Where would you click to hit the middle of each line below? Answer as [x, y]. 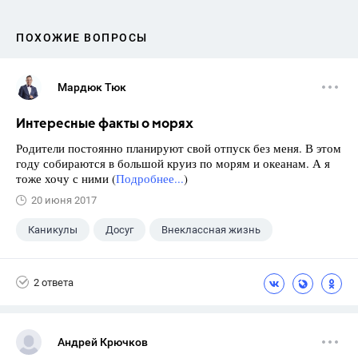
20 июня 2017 [64, 200]
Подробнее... [150, 178]
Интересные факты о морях [105, 124]
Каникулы [53, 230]
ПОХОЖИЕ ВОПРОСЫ [82, 38]
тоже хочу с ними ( [66, 178]
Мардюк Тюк [92, 87]
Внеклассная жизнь [211, 230]
